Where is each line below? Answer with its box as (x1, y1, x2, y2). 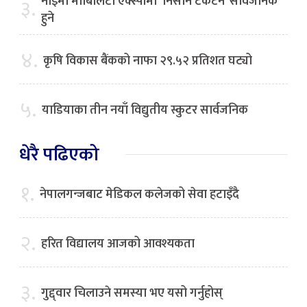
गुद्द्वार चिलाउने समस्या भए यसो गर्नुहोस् (41, 282, 223, 304)
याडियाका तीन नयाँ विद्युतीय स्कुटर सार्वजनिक (42, 99, 248, 121)
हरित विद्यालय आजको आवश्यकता (41, 233, 195, 254)
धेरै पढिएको (19, 138, 99, 170)
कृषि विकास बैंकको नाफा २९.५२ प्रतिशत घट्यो (43, 50, 252, 71)
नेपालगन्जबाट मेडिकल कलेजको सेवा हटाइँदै (40, 184, 239, 205)
